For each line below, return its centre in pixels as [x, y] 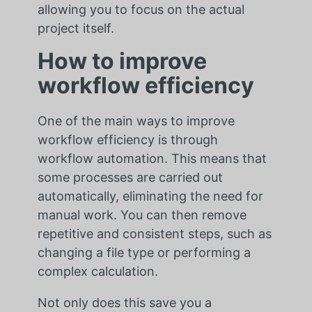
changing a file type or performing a [144, 252]
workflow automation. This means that [152, 158]
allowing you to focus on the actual [141, 9]
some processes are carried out [130, 177]
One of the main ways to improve [136, 120]
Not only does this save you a [124, 302]
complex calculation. [97, 271]
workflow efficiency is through [127, 139]
